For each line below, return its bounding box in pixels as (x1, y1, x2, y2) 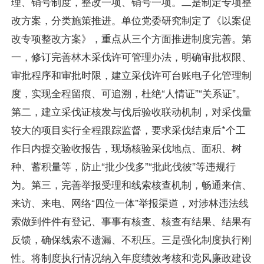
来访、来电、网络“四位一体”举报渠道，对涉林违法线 (11, 195, 249, 210)
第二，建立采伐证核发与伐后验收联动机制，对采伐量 (11, 104, 252, 119)
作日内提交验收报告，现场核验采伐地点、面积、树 (11, 140, 242, 156)
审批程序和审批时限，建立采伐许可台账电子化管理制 (11, 67, 252, 82)
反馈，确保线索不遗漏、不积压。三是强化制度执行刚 (11, 232, 252, 247)
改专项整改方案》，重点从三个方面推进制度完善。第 (11, 31, 252, 46)
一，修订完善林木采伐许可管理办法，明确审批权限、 (11, 49, 252, 64)
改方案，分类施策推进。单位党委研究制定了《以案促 (11, 12, 252, 28)
